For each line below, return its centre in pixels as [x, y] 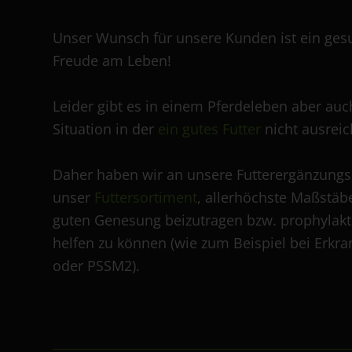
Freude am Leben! [112, 61]
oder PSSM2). [96, 265]
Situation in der [105, 129]
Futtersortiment [146, 197]
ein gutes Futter [209, 129]
